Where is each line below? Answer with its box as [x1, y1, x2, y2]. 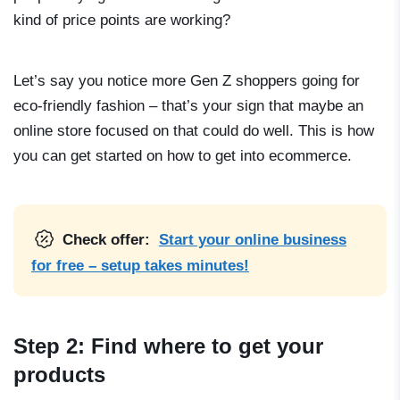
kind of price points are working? [13, 12, 230, 29]
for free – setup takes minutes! [31, 257, 249, 275]
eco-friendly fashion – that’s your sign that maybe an [13, 97, 363, 115]
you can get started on [13, 147, 167, 165]
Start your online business [159, 231, 346, 249]
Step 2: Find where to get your [13, 334, 323, 359]
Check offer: [62, 231, 154, 249]
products [13, 362, 105, 387]
